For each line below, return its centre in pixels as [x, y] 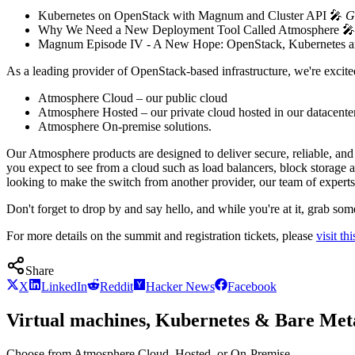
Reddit [116, 287]
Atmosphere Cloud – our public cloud [133, 98]
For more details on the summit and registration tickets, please [161, 236]
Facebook [252, 287]
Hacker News [180, 287]
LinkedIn [64, 287]
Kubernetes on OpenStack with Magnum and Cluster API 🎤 [192, 16]
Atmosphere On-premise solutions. [125, 127]
